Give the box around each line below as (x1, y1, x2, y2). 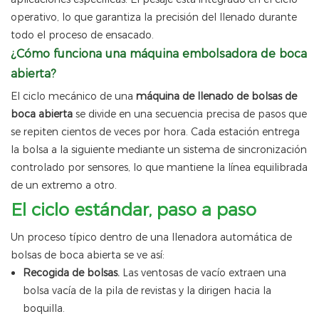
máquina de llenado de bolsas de (136, 90, 297, 103)
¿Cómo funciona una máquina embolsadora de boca (11, 47, 307, 61)
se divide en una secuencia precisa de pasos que (75, 108, 307, 121)
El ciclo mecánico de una (11, 90, 133, 103)
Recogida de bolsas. (22, 266, 120, 280)
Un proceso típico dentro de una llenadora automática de (11, 231, 292, 244)
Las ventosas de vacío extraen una (122, 266, 286, 280)
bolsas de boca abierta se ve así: (11, 249, 164, 262)
